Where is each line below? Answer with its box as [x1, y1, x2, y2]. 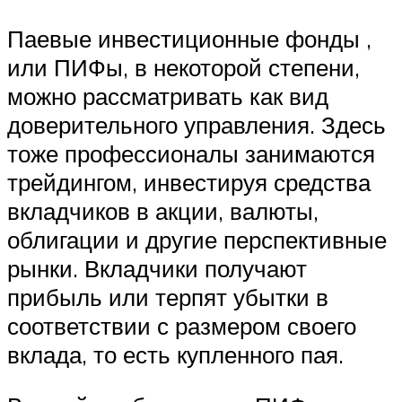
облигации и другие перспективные [7, 224, 387, 254]
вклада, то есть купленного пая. [7, 339, 344, 369]
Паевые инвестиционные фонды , [7, 23, 371, 53]
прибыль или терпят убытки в [7, 282, 328, 311]
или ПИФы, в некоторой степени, [7, 52, 360, 82]
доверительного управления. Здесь [7, 109, 386, 139]
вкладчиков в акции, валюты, [7, 196, 319, 225]
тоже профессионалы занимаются [7, 138, 375, 168]
